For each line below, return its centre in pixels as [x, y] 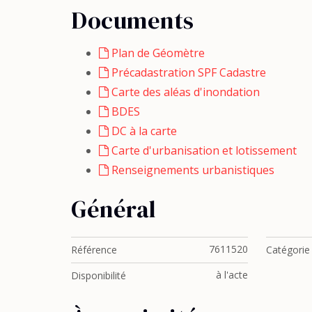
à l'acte [232, 274]
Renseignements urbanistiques [192, 170]
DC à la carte [143, 131]
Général [114, 209]
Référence [94, 249]
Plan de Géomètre [157, 53]
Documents [133, 20]
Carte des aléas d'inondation [184, 92]
